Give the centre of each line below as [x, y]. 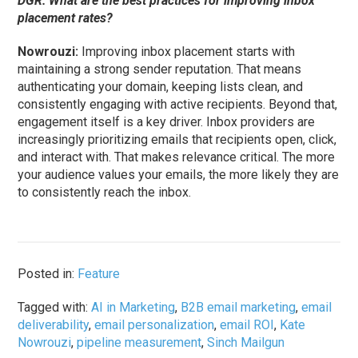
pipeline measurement [139, 343]
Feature [99, 274]
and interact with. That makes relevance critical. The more [177, 157]
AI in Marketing [133, 308]
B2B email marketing [239, 308]
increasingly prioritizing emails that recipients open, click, [177, 140]
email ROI [247, 325]
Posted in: [48, 274]
